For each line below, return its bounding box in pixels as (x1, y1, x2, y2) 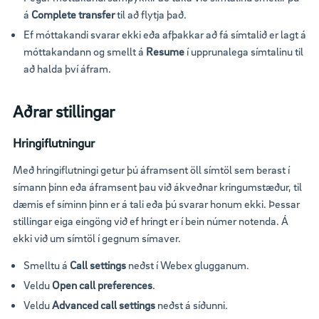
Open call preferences (52, 277, 152, 292)
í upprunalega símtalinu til (184, 44, 303, 59)
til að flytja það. (115, 7, 187, 22)
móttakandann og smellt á (23, 44, 146, 59)
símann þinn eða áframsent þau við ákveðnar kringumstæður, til (13, 179, 302, 194)
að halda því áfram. (23, 61, 111, 76)
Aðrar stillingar (13, 101, 115, 122)
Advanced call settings (52, 297, 155, 312)
